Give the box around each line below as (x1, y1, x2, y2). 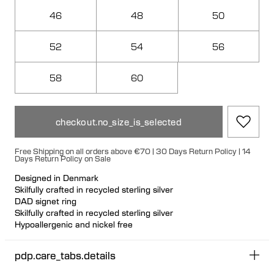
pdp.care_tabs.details (15, 248, 116, 262)
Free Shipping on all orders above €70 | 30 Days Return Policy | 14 (15, 146, 251, 156)
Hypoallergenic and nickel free (15, 218, 133, 229)
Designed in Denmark (15, 172, 98, 183)
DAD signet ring (15, 195, 76, 206)
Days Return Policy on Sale (15, 153, 113, 163)
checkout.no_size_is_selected (55, 116, 182, 127)
